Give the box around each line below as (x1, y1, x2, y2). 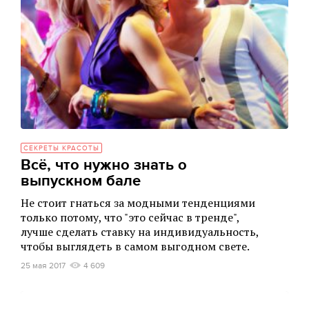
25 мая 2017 (21, 261, 66, 270)
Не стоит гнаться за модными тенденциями (21, 195, 255, 210)
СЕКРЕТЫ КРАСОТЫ (23, 144, 99, 152)
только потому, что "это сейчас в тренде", (21, 210, 239, 225)
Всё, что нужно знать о (21, 156, 187, 175)
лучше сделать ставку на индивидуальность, (21, 224, 259, 239)
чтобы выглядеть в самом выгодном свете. (21, 239, 250, 254)
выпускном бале (21, 172, 141, 190)
